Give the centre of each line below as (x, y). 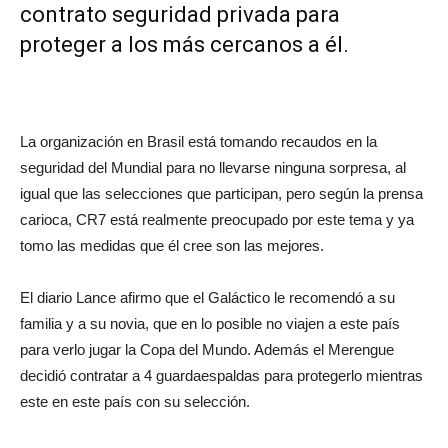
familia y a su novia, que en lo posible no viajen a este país (210, 323)
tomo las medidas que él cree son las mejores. (172, 245)
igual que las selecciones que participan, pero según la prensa (221, 193)
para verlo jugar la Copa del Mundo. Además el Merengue (207, 349)
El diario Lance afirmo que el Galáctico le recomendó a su (207, 297)
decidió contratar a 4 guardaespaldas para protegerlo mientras (221, 375)
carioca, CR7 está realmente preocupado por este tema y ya (217, 219)
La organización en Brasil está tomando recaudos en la (198, 141)
